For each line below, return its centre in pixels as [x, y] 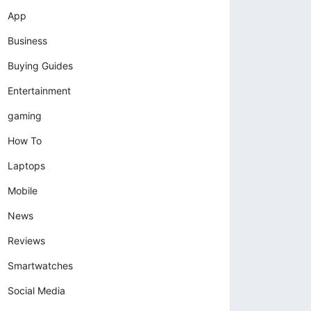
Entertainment [39, 91]
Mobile [23, 191]
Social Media [36, 291]
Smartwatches [40, 266]
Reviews [26, 241]
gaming [25, 116]
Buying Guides [40, 66]
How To [25, 141]
